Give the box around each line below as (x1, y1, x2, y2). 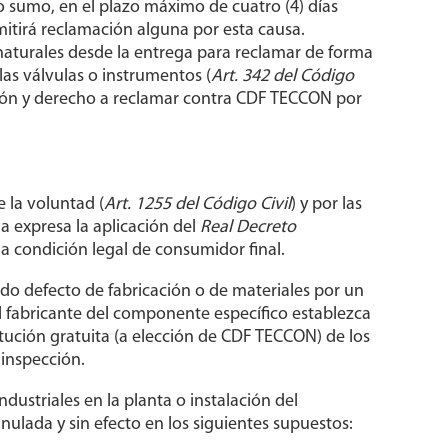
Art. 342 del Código (210, 67, 354, 87)
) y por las (290, 195, 362, 215)
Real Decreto (199, 218, 296, 238)
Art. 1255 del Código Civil (103, 195, 291, 215)
